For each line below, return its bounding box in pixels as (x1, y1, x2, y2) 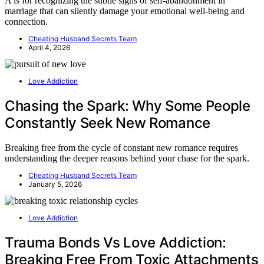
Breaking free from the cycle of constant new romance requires (5, 143, 238, 153)
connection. (5, 16, 48, 27)
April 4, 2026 (28, 42, 70, 52)
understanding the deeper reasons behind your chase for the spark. (5, 153, 249, 164)
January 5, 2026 (28, 180, 82, 189)
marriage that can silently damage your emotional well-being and (5, 5, 245, 16)
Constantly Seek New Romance (5, 114, 210, 131)
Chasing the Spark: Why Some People (5, 97, 250, 114)
